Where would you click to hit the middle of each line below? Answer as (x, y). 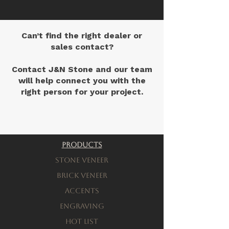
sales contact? (82, 47)
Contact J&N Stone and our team (82, 69)
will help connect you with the (82, 81)
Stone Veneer (82, 160)
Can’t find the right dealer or (82, 36)
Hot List (82, 221)
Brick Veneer (82, 175)
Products (82, 145)
